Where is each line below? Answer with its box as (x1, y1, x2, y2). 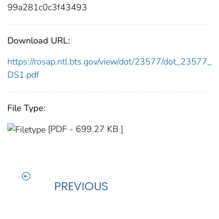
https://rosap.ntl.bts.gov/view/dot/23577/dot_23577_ (7, 55, 212, 67)
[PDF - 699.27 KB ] (48, 123, 123, 135)
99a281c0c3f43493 (7, 1, 87, 13)
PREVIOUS (54, 177, 108, 194)
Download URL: (7, 34, 70, 46)
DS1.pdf (7, 68, 39, 81)
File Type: (7, 102, 45, 114)
